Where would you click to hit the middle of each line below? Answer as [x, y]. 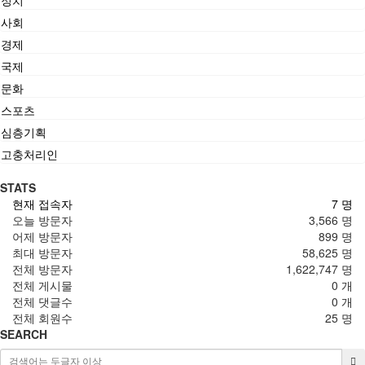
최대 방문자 [42, 252]
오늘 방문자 [42, 220]
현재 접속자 [42, 203]
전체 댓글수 [42, 301]
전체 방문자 [42, 268]
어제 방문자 [42, 236]
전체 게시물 [42, 285]
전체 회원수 [42, 317]
